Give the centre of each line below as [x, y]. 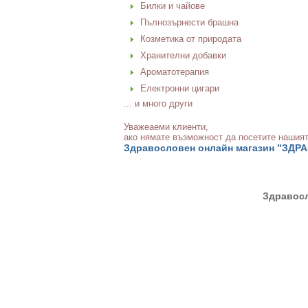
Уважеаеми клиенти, [166, 127]
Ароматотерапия [175, 72]
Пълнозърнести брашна [189, 22]
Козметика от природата [191, 39]
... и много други [158, 103]
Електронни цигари [180, 88]
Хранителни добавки [183, 55]
